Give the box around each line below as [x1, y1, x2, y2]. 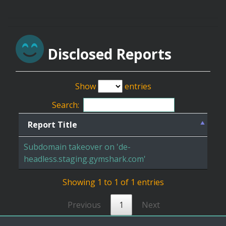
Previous [67, 199, 101, 210]
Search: [51, 99, 79, 111]
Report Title [28, 119, 77, 131]
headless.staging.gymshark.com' [24, 153, 146, 165]
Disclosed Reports [44, 44, 172, 64]
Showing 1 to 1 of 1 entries [62, 176, 164, 188]
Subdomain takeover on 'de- [24, 141, 131, 153]
